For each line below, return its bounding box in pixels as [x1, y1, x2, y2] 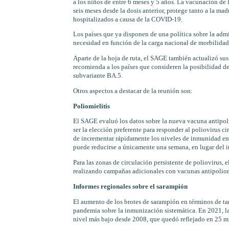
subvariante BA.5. [73, 72, 123, 80]
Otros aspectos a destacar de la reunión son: [73, 87, 193, 95]
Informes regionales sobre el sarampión [73, 183, 188, 191]
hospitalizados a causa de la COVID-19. [73, 15, 182, 23]
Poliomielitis [73, 102, 110, 110]
